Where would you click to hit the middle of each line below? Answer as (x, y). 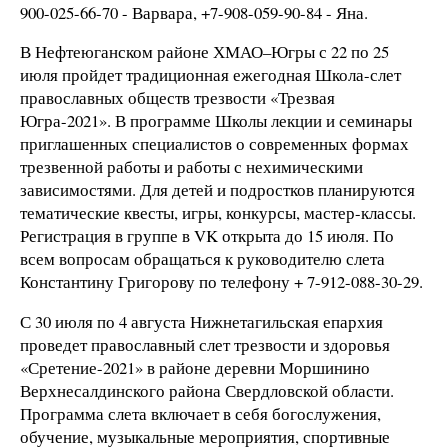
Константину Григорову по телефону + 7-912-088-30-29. (221, 282)
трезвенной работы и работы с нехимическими (191, 167)
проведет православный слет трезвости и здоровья (205, 345)
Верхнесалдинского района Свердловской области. (207, 391)
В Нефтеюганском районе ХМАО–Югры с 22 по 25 (204, 52)
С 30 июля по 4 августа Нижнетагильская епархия (201, 322)
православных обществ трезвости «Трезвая (177, 98)
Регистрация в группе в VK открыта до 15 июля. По (207, 236)
